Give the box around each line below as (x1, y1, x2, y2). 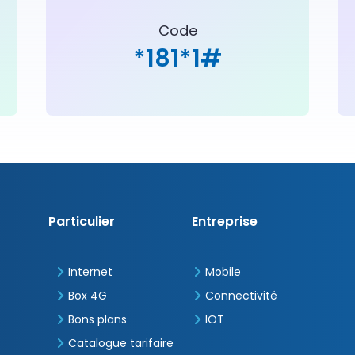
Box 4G (67, 287, 107, 303)
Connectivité (204, 287, 277, 303)
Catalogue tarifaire (67, 334, 174, 351)
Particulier (48, 212, 116, 231)
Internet (67, 263, 113, 280)
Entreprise (191, 212, 258, 231)
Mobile (204, 263, 241, 280)
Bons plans (67, 311, 127, 327)
